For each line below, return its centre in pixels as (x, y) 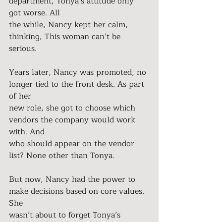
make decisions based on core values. (78, 191)
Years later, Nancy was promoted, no (79, 72)
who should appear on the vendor (73, 144)
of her (20, 96)
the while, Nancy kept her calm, (70, 25)
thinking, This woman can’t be (66, 37)
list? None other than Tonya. (62, 156)
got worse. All (34, 13)
